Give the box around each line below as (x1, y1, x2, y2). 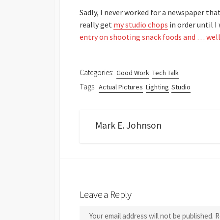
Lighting (145, 82, 169, 91)
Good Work (116, 68, 150, 78)
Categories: (80, 68, 113, 78)
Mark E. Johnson (95, 119, 162, 132)
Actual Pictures (99, 82, 143, 91)
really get (80, 20, 113, 30)
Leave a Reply (80, 188, 131, 201)
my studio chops (113, 20, 168, 30)
